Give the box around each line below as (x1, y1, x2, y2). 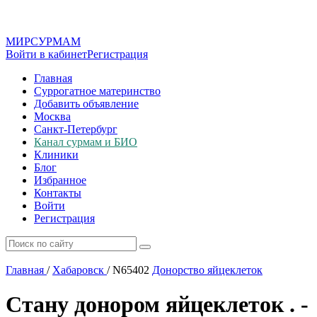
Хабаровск (52, 264, 104, 276)
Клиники (34, 149, 79, 161)
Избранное (34, 174, 86, 186)
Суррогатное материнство (34, 85, 161, 97)
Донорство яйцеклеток (152, 264, 263, 276)
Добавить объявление (34, 98, 139, 110)
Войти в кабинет (6, 48, 87, 60)
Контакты (34, 187, 81, 199)
